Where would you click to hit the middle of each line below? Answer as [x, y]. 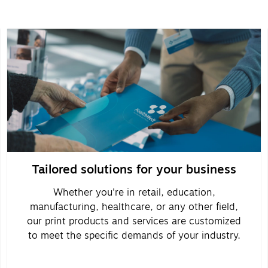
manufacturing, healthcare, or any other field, [134, 207]
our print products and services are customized [134, 221]
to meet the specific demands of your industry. [134, 235]
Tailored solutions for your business [134, 169]
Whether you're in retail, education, [134, 192]
